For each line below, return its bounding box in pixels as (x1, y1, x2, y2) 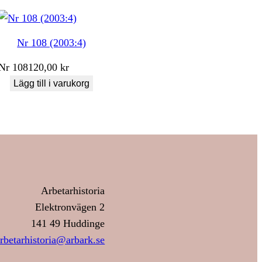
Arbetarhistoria (41, 184, 105, 196)
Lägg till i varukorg (13, 78, 90, 88)
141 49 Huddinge (31, 217, 105, 229)
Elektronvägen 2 (35, 201, 105, 213)
